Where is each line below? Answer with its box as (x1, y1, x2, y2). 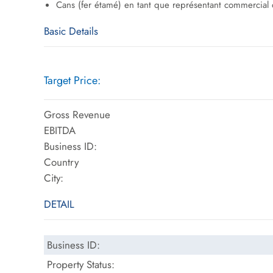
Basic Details (44, 24, 98, 38)
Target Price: (44, 73, 101, 88)
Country (44, 155, 79, 169)
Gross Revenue (44, 107, 110, 122)
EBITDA (44, 123, 76, 138)
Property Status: (47, 257, 115, 272)
